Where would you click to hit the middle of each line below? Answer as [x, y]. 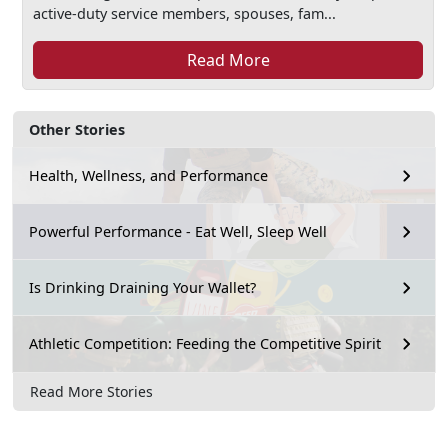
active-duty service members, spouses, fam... [185, 13]
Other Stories [77, 129]
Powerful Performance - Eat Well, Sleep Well [178, 232]
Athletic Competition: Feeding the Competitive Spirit [205, 344]
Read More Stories [91, 392]
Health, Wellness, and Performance [148, 176]
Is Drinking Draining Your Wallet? [142, 288]
